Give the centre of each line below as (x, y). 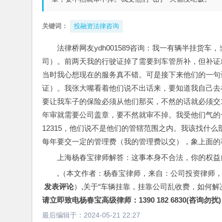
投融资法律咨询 (96, 26)
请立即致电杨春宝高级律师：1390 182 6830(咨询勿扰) (132, 200)
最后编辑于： (63, 215)
